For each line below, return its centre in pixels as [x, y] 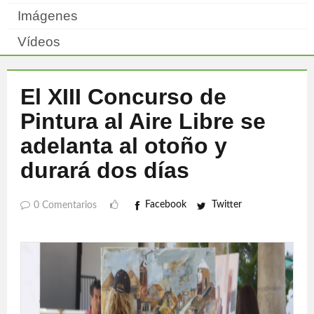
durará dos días [105, 170]
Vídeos [39, 42]
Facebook [166, 205]
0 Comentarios [65, 205]
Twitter [227, 205]
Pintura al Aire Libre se [143, 121]
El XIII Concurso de [123, 97]
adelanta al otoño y [124, 146]
